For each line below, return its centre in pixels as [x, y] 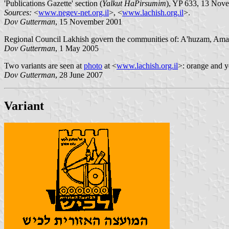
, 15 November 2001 [89, 21]
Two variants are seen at [44, 65]
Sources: [18, 12]
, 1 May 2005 [77, 48]
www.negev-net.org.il [74, 12]
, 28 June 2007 [79, 75]
